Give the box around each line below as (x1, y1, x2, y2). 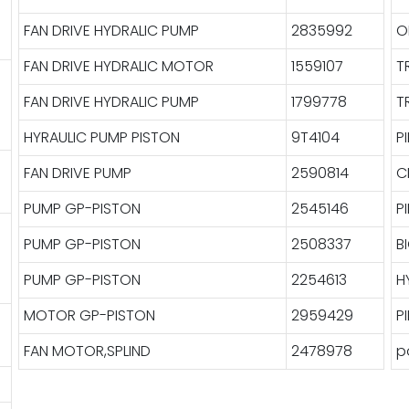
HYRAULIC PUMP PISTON (23, 126, 180, 148)
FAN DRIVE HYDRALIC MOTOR (23, 55, 214, 77)
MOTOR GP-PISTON (23, 304, 155, 326)
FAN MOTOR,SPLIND (23, 340, 151, 362)
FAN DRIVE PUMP (23, 162, 131, 184)
